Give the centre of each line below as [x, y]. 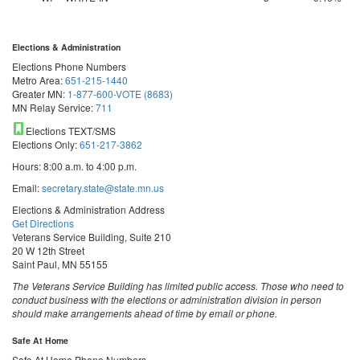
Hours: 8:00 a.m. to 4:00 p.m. [74, 166]
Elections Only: [46, 144]
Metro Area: [39, 80]
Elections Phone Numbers [69, 66]
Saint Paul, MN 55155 [60, 264]
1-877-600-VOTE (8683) [120, 94]
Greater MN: [40, 94]
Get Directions [43, 223]
